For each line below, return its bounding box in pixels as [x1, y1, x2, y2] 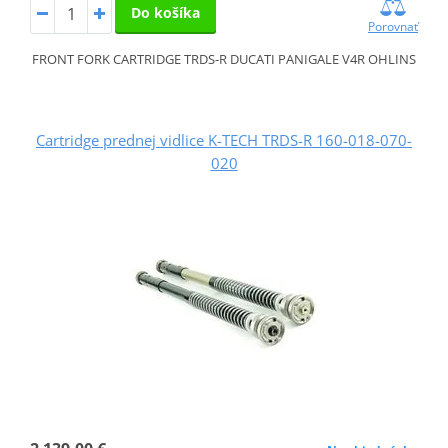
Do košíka [130, 2, 200, 22]
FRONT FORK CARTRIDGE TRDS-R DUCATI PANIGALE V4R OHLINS [32, 49, 416, 68]
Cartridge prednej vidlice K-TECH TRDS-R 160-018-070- [36, 129, 412, 150]
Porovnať [368, 17, 419, 35]
